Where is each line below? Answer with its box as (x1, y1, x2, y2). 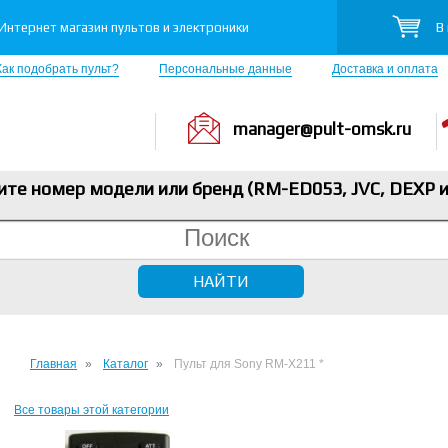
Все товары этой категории (14, 403, 169, 417)
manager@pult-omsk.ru (233, 119, 411, 139)
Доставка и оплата (332, 62, 438, 76)
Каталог (103, 357, 148, 371)
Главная (30, 357, 77, 371)
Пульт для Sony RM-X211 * (174, 357, 324, 371)
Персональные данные (159, 62, 292, 76)
